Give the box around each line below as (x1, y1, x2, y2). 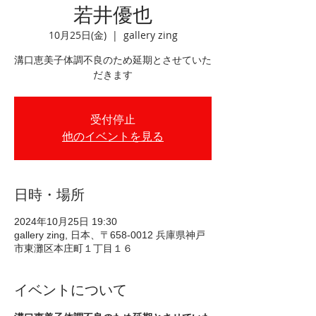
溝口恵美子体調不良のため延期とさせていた (14, 54, 212, 66)
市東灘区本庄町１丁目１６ (14, 243, 133, 254)
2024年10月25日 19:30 (14, 216, 117, 227)
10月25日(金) (48, 28, 107, 42)
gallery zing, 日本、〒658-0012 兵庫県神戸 (14, 229, 205, 241)
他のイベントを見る (62, 130, 164, 142)
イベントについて (14, 282, 127, 298)
